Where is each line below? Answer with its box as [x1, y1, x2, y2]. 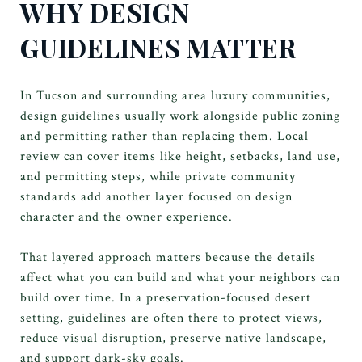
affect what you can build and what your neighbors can [20, 268, 340, 286]
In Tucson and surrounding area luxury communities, [20, 86, 330, 104]
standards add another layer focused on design [20, 187, 293, 205]
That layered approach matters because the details [20, 248, 316, 266]
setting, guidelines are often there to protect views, [20, 309, 322, 326]
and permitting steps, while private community [20, 167, 296, 185]
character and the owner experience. [20, 208, 233, 225]
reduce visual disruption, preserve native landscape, [20, 329, 326, 347]
